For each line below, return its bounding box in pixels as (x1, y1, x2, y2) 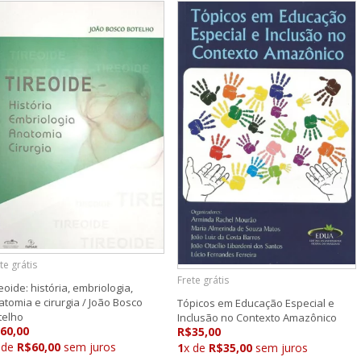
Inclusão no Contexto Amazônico (177, 309, 337, 325)
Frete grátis (177, 272, 229, 287)
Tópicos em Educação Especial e (177, 295, 334, 310)
